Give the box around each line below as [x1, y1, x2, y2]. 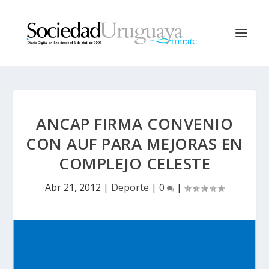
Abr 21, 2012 [45, 181, 101, 194]
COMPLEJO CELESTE [59, 153, 210, 174]
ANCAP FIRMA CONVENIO [36, 113, 233, 134]
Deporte [111, 181, 149, 194]
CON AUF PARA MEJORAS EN [26, 133, 243, 154]
